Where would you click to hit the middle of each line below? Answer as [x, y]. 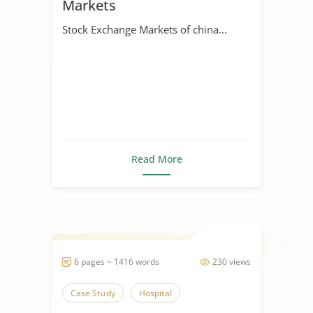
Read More [156, 159]
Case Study [93, 293]
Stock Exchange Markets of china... [145, 29]
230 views [232, 261]
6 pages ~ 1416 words [117, 261]
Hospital [155, 293]
